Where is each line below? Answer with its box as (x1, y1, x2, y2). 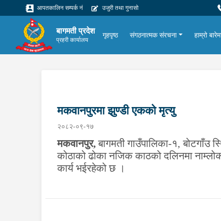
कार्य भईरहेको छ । (57, 162, 125, 175)
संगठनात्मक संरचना (130, 31, 177, 39)
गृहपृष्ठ (103, 31, 118, 39)
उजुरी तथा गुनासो (101, 3, 139, 12)
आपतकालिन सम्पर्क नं (36, 3, 83, 12)
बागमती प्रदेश (56, 26, 95, 35)
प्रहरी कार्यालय (56, 36, 89, 43)
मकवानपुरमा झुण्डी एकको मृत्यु (57, 104, 175, 117)
